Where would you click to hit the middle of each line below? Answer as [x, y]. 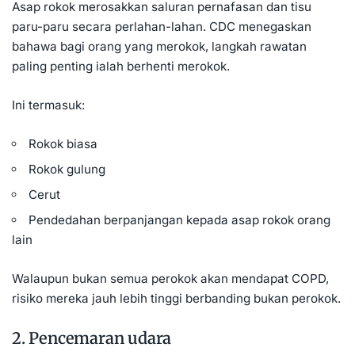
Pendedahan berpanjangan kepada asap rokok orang [180, 220]
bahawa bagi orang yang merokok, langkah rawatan [159, 47]
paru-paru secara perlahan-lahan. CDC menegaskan [162, 27]
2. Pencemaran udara [92, 338]
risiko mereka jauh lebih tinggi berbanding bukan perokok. [176, 299]
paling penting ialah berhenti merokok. [121, 67]
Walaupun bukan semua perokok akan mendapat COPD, [170, 279]
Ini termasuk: [48, 105]
